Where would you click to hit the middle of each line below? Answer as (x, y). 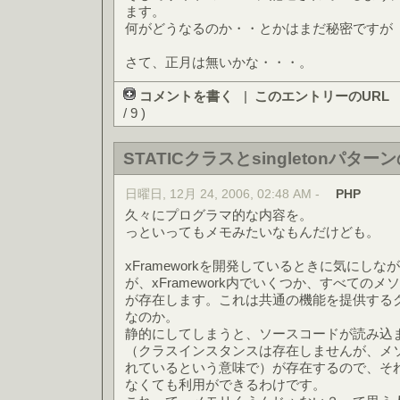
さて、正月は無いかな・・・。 (219, 62)
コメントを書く (186, 96)
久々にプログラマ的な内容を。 (219, 215)
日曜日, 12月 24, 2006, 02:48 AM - (224, 194)
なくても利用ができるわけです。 (225, 384)
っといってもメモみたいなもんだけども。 (252, 232)
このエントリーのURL (322, 96)
